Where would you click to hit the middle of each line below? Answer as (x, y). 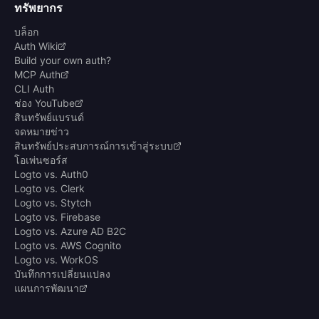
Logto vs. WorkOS (56, 260)
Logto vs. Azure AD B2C (70, 231)
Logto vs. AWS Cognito (68, 246)
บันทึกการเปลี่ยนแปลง (62, 274)
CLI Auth (34, 89)
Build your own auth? (63, 61)
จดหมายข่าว (42, 132)
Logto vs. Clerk (49, 189)
